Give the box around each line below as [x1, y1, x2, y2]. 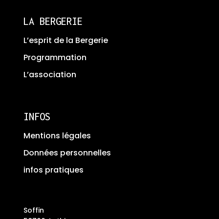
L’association [23, 69, 76, 81]
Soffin [23, 205, 44, 216]
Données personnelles [23, 147, 111, 159]
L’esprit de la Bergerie [23, 35, 108, 46]
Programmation [23, 52, 87, 64]
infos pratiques [23, 164, 84, 176]
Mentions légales [23, 130, 91, 142]
